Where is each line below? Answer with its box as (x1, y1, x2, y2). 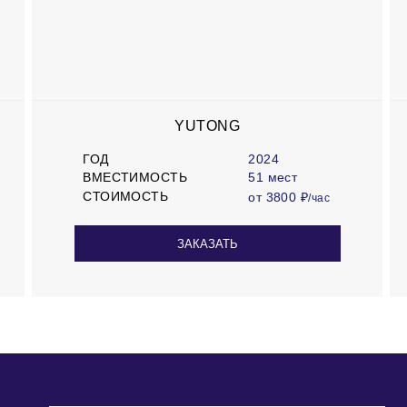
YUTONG (174, 118, 240, 134)
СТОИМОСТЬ (83, 188, 169, 203)
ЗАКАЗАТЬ (176, 236, 238, 251)
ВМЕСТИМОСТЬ (83, 169, 187, 184)
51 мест (248, 169, 298, 184)
